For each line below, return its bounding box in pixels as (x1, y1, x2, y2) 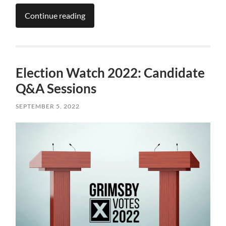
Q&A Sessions (16, 80, 97, 96)
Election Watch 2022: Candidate (16, 64, 205, 81)
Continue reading (25, 10, 86, 20)
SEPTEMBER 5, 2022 (16, 102, 80, 110)
